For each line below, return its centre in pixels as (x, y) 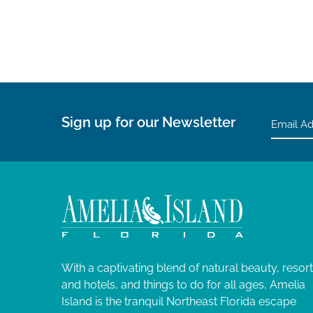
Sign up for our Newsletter (148, 122)
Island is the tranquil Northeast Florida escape (179, 301)
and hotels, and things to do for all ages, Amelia (183, 284)
